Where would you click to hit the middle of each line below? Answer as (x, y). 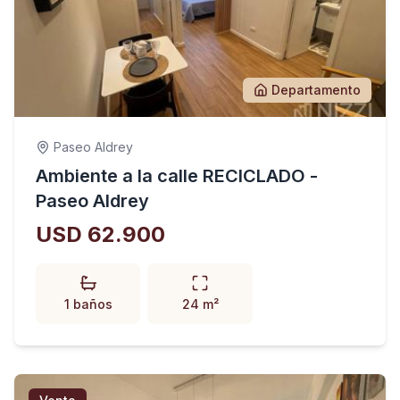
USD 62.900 (100, 234)
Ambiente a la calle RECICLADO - (177, 176)
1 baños (88, 304)
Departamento (316, 90)
